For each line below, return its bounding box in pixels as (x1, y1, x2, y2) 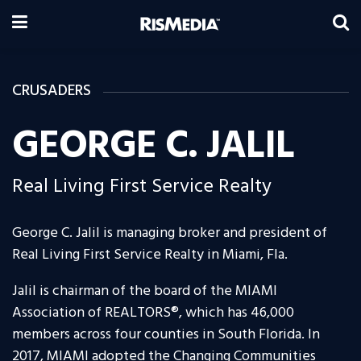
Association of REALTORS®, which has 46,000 (12, 301, 294, 326)
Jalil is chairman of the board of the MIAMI (12, 280, 277, 304)
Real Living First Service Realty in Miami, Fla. (12, 243, 288, 268)
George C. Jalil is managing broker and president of (12, 222, 327, 246)
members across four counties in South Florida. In (12, 323, 320, 347)
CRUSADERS (12, 79, 91, 103)
